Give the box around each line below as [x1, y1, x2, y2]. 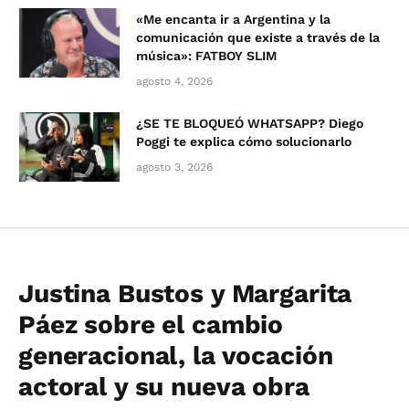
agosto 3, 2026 [136, 161, 213, 174]
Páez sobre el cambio [18, 309, 284, 341]
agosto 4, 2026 [136, 75, 213, 89]
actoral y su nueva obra [18, 372, 309, 403]
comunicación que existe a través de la [136, 30, 380, 46]
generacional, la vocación [18, 341, 333, 372]
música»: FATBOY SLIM [136, 48, 277, 64]
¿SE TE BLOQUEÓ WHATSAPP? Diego [136, 116, 363, 131]
